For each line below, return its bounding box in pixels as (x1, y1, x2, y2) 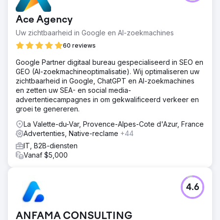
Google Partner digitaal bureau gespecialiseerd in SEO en (16, 58, 203, 66)
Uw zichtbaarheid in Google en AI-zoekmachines (16, 28, 174, 37)
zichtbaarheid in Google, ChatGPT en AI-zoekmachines (16, 77, 194, 85)
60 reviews (63, 42, 96, 49)
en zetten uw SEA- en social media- (16, 86, 131, 94)
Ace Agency (16, 15, 73, 26)
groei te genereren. (16, 105, 80, 113)
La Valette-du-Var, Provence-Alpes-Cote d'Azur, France (24, 120, 204, 128)
